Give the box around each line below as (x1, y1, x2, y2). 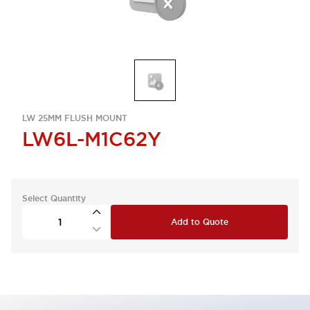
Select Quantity (22, 193, 86, 204)
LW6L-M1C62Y (22, 127, 161, 152)
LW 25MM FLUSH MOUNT (22, 113, 127, 124)
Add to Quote (170, 217, 228, 228)
